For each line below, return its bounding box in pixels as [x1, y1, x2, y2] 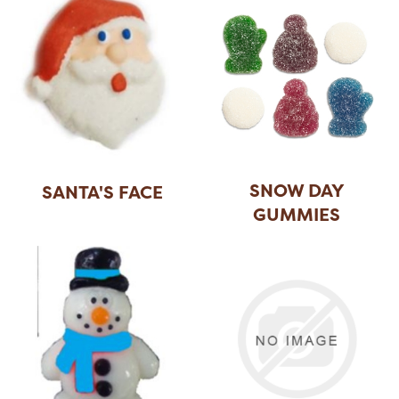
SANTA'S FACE [41, 180, 163, 205]
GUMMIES [253, 202, 341, 227]
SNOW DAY [248, 178, 345, 203]
